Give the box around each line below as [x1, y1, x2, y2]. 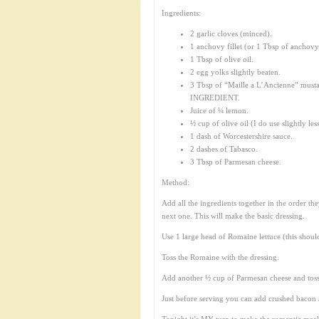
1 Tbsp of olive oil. [190, 55, 253, 63]
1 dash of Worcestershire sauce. [190, 132, 293, 140]
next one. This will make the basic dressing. [162, 211, 305, 220]
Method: [162, 178, 189, 187]
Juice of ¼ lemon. [190, 106, 249, 115]
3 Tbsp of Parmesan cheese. [190, 157, 281, 166]
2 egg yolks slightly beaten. [190, 68, 281, 76]
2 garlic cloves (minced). [190, 29, 272, 38]
